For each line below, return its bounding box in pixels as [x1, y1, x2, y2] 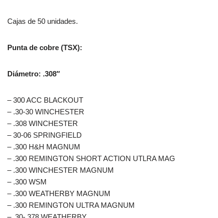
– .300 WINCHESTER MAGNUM [7, 165, 114, 174]
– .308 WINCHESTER [7, 119, 78, 127]
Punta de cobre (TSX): [7, 43, 82, 52]
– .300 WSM [7, 177, 47, 186]
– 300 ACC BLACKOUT [7, 95, 83, 104]
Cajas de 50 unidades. [7, 17, 78, 25]
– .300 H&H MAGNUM [7, 142, 80, 151]
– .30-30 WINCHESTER [7, 107, 84, 116]
